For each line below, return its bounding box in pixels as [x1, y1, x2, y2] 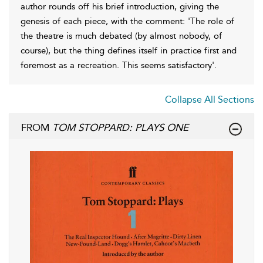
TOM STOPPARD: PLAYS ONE [52, 121, 188, 133]
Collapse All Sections [165, 93, 254, 105]
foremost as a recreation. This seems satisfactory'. [21, 59, 217, 70]
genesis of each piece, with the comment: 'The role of [21, 15, 234, 26]
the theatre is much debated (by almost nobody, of [21, 30, 222, 41]
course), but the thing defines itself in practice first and [21, 45, 237, 56]
